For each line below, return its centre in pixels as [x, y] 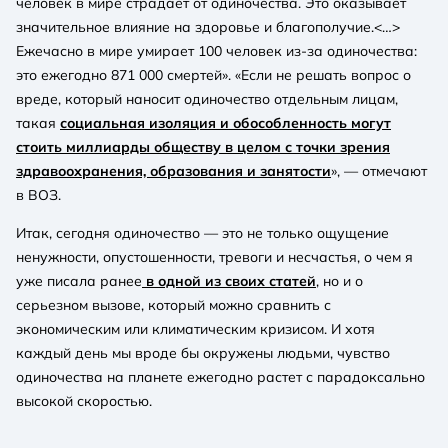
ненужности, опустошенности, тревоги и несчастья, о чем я [214, 256]
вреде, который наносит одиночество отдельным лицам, [207, 98]
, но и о [339, 280]
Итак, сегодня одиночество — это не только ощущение [202, 232]
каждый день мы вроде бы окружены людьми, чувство [203, 352]
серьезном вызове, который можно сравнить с [173, 304]
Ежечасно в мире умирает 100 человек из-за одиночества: [216, 50]
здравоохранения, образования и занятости [173, 170]
